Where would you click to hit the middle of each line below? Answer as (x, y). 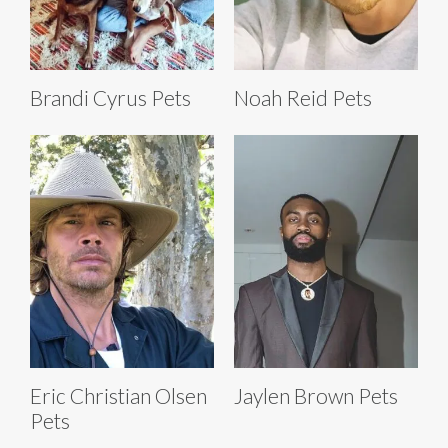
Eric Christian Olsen (118, 396)
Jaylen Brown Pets (316, 396)
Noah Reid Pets (303, 98)
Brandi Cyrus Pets (110, 98)
